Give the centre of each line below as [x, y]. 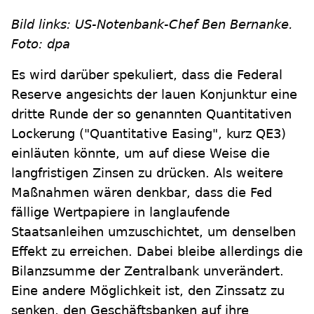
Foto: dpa [41, 44]
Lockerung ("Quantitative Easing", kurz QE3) [149, 134]
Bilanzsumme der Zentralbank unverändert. [148, 271]
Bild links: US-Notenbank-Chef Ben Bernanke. [152, 24]
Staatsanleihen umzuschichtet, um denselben [153, 232]
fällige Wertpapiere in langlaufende [121, 212]
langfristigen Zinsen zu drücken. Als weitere [147, 173]
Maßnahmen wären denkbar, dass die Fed [142, 192]
